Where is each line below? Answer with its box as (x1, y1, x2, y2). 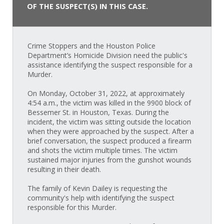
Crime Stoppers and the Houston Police (27, 41, 155, 51)
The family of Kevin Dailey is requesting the (27, 183, 167, 193)
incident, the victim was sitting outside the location (27, 117, 191, 127)
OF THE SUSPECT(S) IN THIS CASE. (26, 1, 148, 11)
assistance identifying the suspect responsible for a (27, 60, 192, 70)
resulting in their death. (27, 164, 101, 174)
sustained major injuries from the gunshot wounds (27, 155, 191, 165)
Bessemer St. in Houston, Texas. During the (27, 107, 169, 117)
